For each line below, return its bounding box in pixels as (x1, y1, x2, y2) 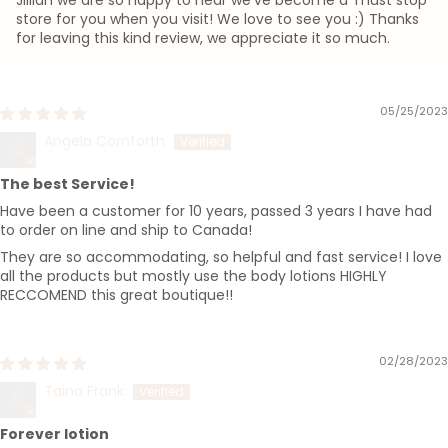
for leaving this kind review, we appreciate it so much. (16, 28, 390, 49)
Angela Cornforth (44, 131, 165, 152)
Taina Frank (44, 381, 124, 402)
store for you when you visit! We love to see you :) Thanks (16, 9, 419, 30)
